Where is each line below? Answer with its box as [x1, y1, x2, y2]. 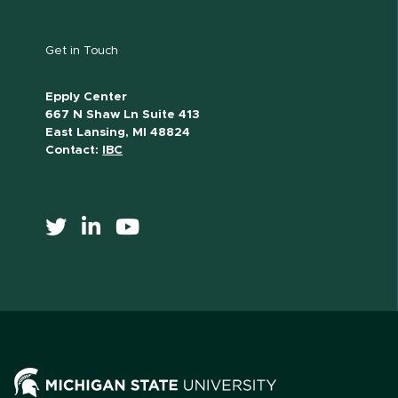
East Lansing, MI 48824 [45, 126, 191, 139]
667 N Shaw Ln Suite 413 [45, 108, 201, 122]
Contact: [45, 144, 103, 157]
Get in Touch [45, 44, 119, 58]
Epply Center [45, 91, 128, 104]
